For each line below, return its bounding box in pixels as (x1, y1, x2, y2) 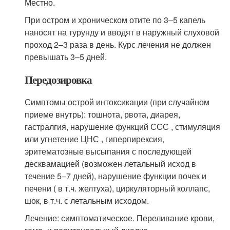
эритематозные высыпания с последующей (25, 145, 192, 157)
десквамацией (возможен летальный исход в (25, 158, 197, 169)
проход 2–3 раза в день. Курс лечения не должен (25, 39, 212, 50)
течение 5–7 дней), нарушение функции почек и (25, 170, 207, 182)
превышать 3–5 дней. (25, 51, 107, 63)
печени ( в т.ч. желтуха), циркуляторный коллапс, (25, 182, 210, 194)
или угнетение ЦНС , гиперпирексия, (25, 133, 165, 145)
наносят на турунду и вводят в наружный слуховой (25, 26, 220, 38)
